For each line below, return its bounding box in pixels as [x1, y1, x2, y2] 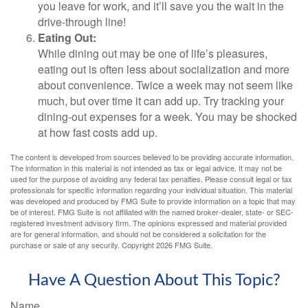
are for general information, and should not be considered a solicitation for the [10, 228, 266, 239]
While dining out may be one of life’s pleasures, [38, 45, 267, 61]
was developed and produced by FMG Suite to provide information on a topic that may [10, 195, 296, 206]
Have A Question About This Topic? [27, 272, 280, 289]
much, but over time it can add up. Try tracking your [38, 93, 284, 109]
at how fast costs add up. [38, 124, 160, 140]
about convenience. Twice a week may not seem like [38, 77, 293, 93]
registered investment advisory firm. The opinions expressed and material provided [10, 217, 287, 228]
